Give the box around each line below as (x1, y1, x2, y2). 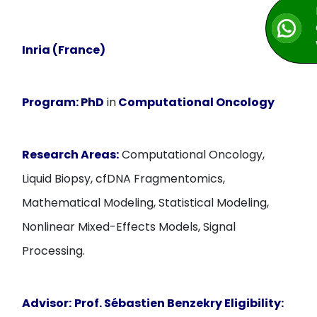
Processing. (22, 243, 86, 259)
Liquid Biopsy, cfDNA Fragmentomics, (22, 171, 226, 187)
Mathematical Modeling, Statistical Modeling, (22, 195, 270, 211)
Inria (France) (22, 42, 106, 58)
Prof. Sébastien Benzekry (74, 295, 225, 311)
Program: (22, 94, 79, 110)
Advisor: (22, 295, 72, 311)
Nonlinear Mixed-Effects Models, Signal (22, 219, 236, 235)
